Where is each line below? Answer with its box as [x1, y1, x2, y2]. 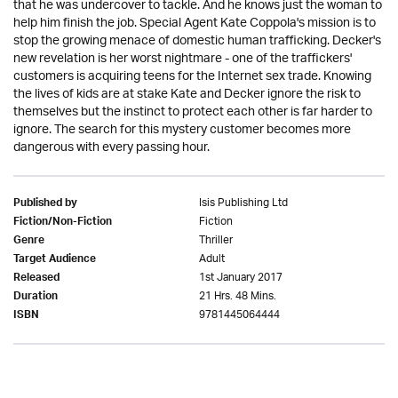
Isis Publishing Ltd [199, 191, 288, 216]
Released [13, 268, 60, 291]
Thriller [199, 228, 233, 253]
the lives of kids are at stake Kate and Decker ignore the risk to [13, 81, 361, 109]
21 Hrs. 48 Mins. [199, 284, 276, 309]
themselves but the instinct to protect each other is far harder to [13, 99, 372, 127]
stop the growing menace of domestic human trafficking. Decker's [13, 28, 381, 56]
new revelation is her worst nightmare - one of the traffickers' [13, 45, 352, 74]
